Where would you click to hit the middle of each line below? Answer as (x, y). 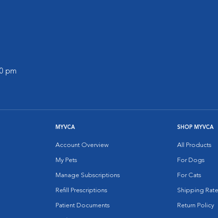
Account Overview (82, 145)
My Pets (66, 160)
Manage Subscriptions (88, 175)
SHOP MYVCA (195, 127)
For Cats (189, 175)
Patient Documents (82, 205)
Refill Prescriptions (81, 190)
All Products (194, 145)
